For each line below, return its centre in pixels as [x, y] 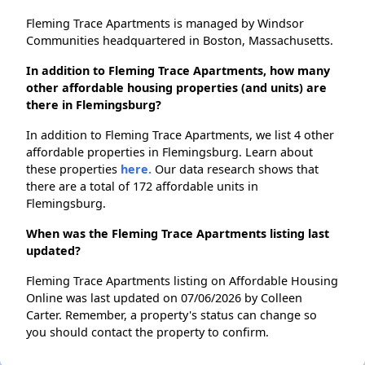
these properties [73, 169]
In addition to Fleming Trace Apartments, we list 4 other [180, 135]
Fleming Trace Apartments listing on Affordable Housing [182, 281]
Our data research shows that [235, 169]
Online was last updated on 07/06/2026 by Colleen [164, 298]
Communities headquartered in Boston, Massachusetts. [180, 41]
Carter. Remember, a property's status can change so [172, 315]
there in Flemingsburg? [94, 105]
